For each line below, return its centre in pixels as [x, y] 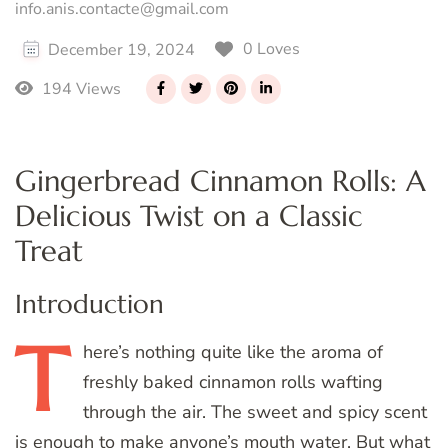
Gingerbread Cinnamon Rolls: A [220, 180]
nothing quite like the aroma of [256, 352]
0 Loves [271, 48]
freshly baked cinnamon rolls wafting [233, 382]
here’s [106, 352]
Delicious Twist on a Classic [189, 215]
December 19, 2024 [121, 49]
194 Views [79, 88]
